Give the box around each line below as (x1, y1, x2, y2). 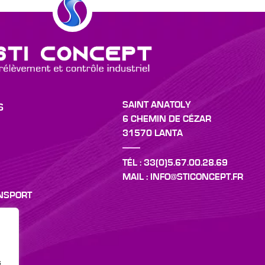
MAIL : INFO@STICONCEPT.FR (122, 172, 243, 182)
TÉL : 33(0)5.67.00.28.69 (122, 158, 228, 168)
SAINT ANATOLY (122, 100, 191, 110)
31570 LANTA (122, 128, 183, 138)
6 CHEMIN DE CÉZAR (122, 114, 211, 124)
